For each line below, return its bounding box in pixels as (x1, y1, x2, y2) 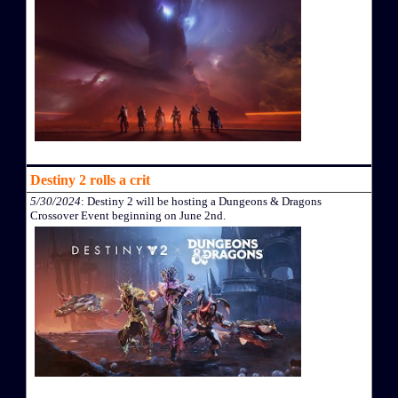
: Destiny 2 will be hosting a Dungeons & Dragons (81, 194, 322, 208)
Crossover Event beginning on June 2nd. (30, 208, 226, 222)
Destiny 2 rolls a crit (30, 171, 150, 187)
